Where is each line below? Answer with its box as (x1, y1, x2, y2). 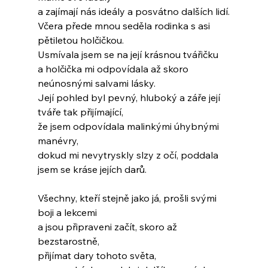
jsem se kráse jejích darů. (37, 163, 147, 176)
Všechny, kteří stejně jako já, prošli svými (37, 192, 219, 205)
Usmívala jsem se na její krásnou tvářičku (37, 48, 218, 61)
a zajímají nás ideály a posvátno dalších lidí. (37, 5, 230, 18)
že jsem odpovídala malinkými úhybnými (37, 120, 221, 133)
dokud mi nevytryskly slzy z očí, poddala (37, 149, 221, 162)
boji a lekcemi (37, 206, 97, 219)
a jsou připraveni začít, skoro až (37, 221, 179, 233)
